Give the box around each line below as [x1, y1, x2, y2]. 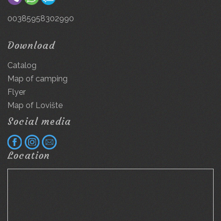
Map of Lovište [7, 101, 63, 110]
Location [7, 149, 50, 161]
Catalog [7, 61, 37, 70]
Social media [7, 115, 71, 127]
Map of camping [7, 74, 68, 83]
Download [7, 39, 55, 51]
